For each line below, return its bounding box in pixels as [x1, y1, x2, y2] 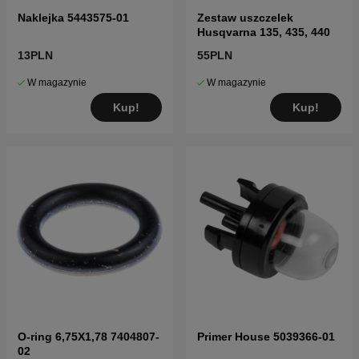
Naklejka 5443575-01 [18, 11, 129, 25]
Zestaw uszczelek [197, 11, 293, 25]
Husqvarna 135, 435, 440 [197, 26, 330, 39]
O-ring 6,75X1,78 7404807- [18, 330, 159, 344]
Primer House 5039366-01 [197, 330, 335, 344]
